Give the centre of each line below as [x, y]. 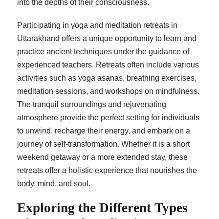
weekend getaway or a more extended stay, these [102, 157]
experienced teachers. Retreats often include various [108, 65]
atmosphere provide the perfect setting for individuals [108, 118]
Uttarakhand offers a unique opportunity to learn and [107, 39]
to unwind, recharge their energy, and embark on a [104, 131]
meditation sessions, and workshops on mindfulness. [108, 91]
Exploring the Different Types [102, 208]
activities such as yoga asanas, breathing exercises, [107, 78]
